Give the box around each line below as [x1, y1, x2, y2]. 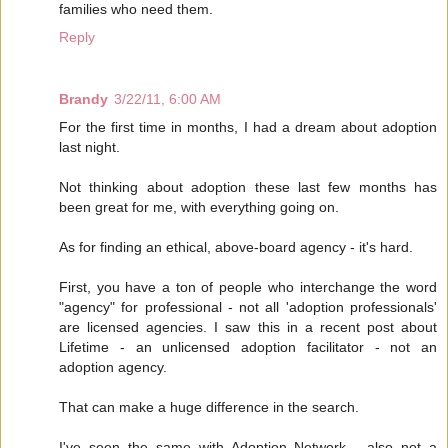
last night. [59, 138, 120, 155]
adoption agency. [59, 358, 167, 375]
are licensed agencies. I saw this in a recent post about [59, 318, 437, 335]
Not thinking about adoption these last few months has [59, 178, 437, 195]
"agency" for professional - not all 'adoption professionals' [59, 298, 437, 315]
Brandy [59, 90, 108, 107]
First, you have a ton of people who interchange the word [59, 278, 437, 295]
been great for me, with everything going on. [59, 198, 339, 215]
